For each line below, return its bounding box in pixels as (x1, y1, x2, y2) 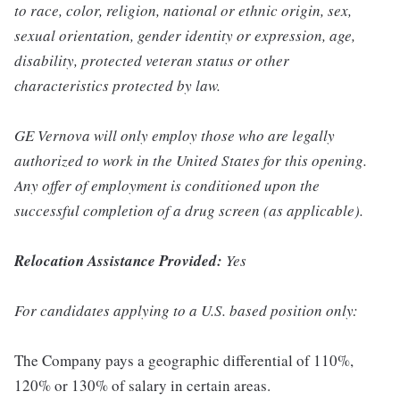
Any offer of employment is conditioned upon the (14, 175, 320, 196)
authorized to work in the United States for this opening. (14, 150, 367, 171)
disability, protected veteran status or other (14, 50, 289, 71)
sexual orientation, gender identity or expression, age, (14, 25, 355, 46)
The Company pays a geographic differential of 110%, (14, 350, 354, 371)
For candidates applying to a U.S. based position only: (14, 300, 358, 321)
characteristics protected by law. (14, 75, 221, 96)
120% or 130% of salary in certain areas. (14, 375, 271, 396)
